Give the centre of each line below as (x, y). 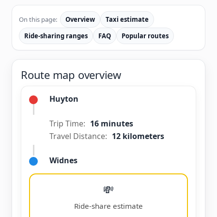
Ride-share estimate (108, 206)
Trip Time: (67, 124)
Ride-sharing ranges (56, 36)
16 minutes (112, 124)
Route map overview (71, 75)
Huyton (64, 99)
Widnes (63, 160)
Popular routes (145, 36)
